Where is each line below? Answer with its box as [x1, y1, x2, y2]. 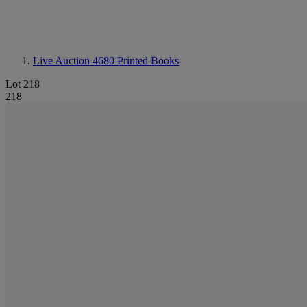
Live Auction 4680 [33, 55, 117, 66]
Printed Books [117, 55, 179, 66]
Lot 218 [5, 78, 40, 90]
